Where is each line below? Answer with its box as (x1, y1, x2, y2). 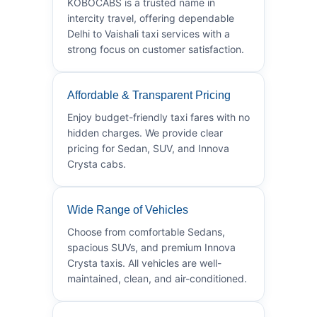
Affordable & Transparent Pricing (67, 88, 231, 101)
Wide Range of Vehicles (67, 203, 188, 216)
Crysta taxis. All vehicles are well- (67, 256, 221, 269)
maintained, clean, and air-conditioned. (67, 272, 247, 284)
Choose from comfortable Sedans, (67, 225, 225, 238)
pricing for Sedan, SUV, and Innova (67, 142, 229, 154)
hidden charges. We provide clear (67, 126, 223, 139)
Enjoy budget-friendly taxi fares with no (67, 110, 250, 123)
